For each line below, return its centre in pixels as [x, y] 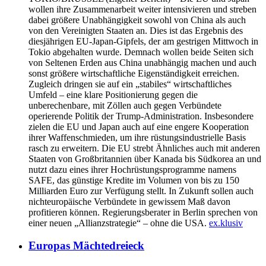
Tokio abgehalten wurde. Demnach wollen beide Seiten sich [141, 52]
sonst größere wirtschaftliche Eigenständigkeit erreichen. [134, 73]
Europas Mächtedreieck [86, 246]
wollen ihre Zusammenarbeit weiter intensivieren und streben [142, 9]
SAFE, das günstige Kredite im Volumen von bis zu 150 [134, 180]
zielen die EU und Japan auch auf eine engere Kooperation [139, 126]
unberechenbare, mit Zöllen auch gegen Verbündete [125, 105]
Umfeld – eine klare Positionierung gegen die [113, 94]
